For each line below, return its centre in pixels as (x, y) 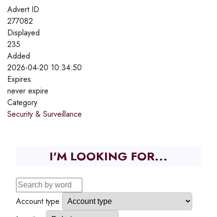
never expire (28, 91)
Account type (38, 201)
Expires (19, 79)
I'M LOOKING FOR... (108, 156)
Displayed (23, 32)
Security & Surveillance (45, 114)
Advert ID (23, 9)
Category (22, 102)
